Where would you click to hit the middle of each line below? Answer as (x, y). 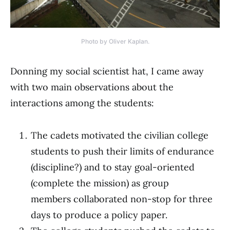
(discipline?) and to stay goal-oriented (113, 167)
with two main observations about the (92, 87)
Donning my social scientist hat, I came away (107, 71)
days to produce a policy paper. (99, 215)
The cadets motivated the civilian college (120, 135)
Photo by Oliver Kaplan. (115, 41)
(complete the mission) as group (100, 183)
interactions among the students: (82, 103)
